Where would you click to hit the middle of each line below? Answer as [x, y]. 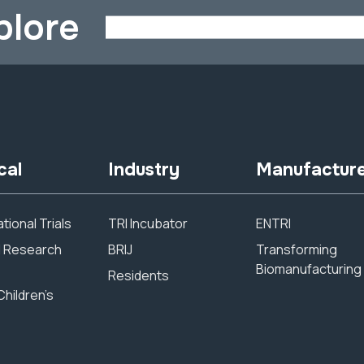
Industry [143, 170]
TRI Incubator [147, 223]
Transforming [297, 249]
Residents [138, 275]
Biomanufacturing [309, 269]
